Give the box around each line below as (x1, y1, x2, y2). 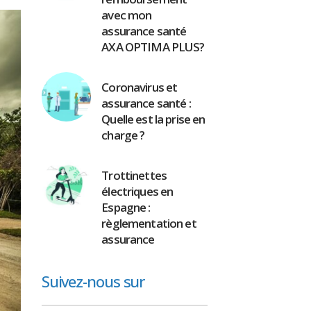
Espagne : (101, 199, 151, 215)
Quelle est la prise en (101, 111, 205, 127)
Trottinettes (101, 167, 167, 183)
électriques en (101, 183, 174, 199)
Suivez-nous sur (41, 271, 145, 292)
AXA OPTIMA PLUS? (101, 39, 205, 55)
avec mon (101, 7, 152, 23)
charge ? (101, 127, 145, 143)
